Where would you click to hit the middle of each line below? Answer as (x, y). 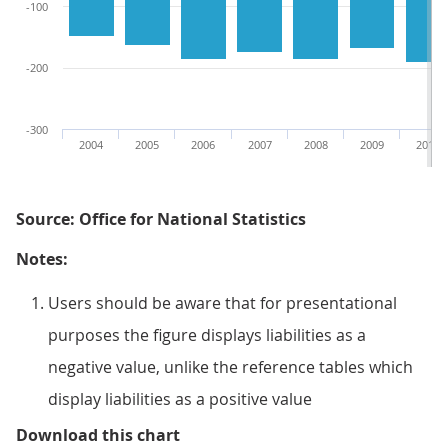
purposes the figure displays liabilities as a (207, 334)
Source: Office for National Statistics (161, 218)
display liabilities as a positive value (180, 398)
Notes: (42, 258)
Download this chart (98, 434)
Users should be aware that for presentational (222, 302)
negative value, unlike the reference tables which (230, 366)
